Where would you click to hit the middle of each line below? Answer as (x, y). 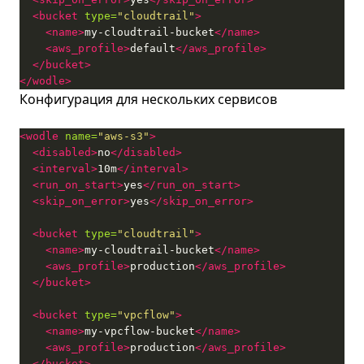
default (153, 48)
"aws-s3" (123, 136)
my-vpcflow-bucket (140, 331)
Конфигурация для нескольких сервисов (148, 99)
